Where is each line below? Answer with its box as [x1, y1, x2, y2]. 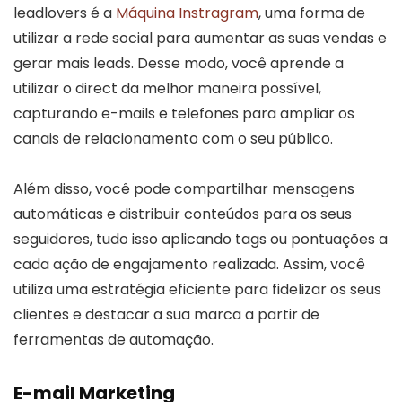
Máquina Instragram [116, 2, 258, 23]
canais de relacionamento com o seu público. [13, 127, 333, 149]
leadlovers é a [13, 2, 116, 23]
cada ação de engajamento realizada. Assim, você [13, 253, 365, 275]
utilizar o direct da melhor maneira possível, [13, 77, 321, 99]
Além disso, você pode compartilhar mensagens [13, 178, 354, 199]
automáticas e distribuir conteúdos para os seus [13, 203, 352, 224]
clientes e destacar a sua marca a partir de [13, 303, 319, 325]
